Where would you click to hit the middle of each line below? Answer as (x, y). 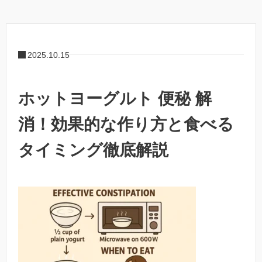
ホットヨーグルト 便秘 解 (115, 98)
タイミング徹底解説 (93, 150)
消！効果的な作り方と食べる (126, 124)
